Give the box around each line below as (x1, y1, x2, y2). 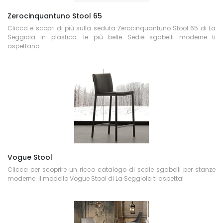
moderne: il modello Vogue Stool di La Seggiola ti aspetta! (7, 174, 184, 183)
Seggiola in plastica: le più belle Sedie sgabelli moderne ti (7, 33, 216, 41)
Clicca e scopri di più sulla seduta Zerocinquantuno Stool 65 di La (7, 24, 216, 32)
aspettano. (7, 42, 41, 50)
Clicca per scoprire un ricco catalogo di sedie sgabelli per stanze (7, 165, 216, 174)
